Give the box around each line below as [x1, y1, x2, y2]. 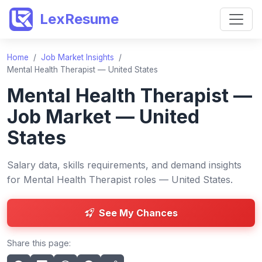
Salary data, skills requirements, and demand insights [7, 159, 242, 171]
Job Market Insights [41, 53, 114, 62]
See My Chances [98, 207, 178, 219]
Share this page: [7, 238, 71, 248]
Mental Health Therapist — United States [7, 65, 158, 74]
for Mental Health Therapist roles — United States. [7, 174, 233, 185]
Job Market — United [7, 105, 199, 128]
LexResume [40, 11, 119, 27]
